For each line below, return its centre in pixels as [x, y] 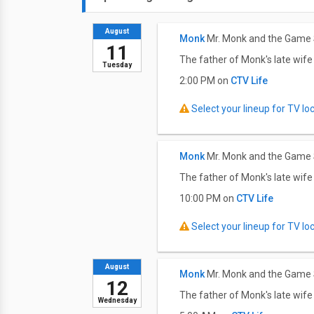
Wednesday [117, 300]
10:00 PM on [207, 198]
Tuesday [117, 65]
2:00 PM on [205, 81]
